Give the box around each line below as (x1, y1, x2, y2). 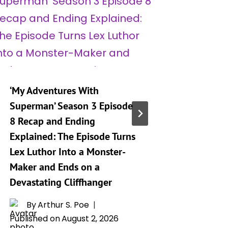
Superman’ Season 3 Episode (10, 99, 133, 112)
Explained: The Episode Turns (10, 129, 135, 143)
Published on (10, 212, 60, 224)
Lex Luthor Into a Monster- (10, 145, 126, 158)
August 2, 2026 (62, 212, 119, 224)
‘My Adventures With (10, 83, 99, 97)
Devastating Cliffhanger (10, 175, 112, 189)
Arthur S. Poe (38, 198, 90, 211)
